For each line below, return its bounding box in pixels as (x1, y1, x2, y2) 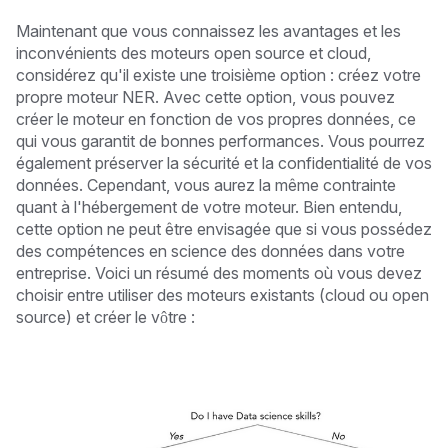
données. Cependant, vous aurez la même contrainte (16, 174, 396, 195)
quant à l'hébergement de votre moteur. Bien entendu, (16, 196, 402, 217)
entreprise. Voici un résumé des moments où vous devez (16, 262, 422, 283)
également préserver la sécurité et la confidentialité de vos (16, 152, 432, 173)
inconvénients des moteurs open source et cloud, (16, 42, 371, 63)
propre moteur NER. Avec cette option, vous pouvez (16, 86, 395, 107)
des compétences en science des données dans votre (16, 240, 405, 261)
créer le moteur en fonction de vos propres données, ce (16, 108, 416, 129)
